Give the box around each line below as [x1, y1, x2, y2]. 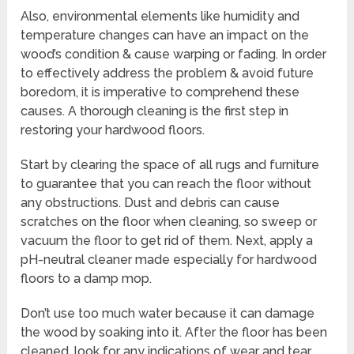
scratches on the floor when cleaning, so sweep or [21, 214, 318, 230]
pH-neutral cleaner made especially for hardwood [21, 252, 318, 268]
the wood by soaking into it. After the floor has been [21, 325, 328, 341]
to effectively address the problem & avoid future [21, 66, 314, 81]
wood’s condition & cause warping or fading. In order [21, 47, 327, 62]
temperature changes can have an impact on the [21, 28, 310, 43]
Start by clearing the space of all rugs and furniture [21, 157, 320, 173]
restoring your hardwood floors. [21, 122, 205, 138]
